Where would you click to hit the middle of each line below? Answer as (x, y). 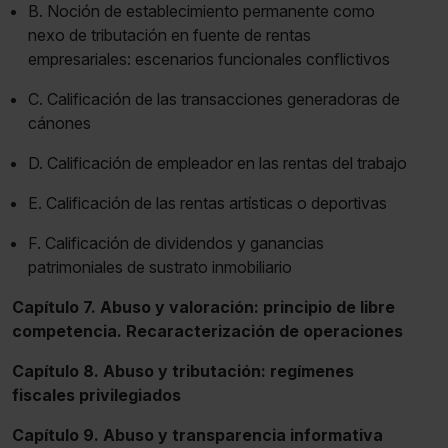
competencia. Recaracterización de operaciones (207, 330)
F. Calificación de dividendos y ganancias (176, 242)
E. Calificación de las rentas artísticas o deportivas (207, 202)
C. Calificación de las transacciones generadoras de (214, 98)
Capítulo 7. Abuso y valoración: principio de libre (203, 306)
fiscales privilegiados (96, 394)
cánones (59, 122)
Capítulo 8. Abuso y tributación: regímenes (183, 370)
